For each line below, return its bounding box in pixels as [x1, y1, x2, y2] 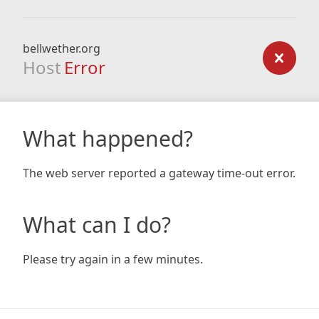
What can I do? [23, 210, 171, 239]
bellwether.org [23, 41, 100, 56]
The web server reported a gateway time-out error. [23, 165, 296, 181]
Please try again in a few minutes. [23, 251, 203, 267]
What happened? [23, 124, 193, 153]
